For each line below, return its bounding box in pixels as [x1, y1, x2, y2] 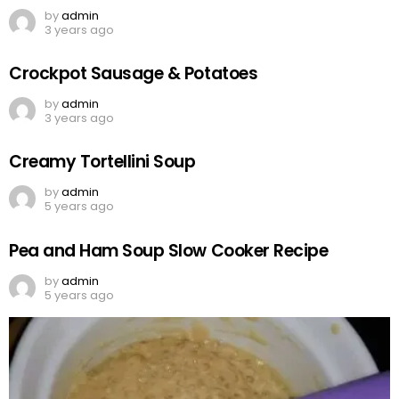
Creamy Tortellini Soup [9, 150, 196, 175]
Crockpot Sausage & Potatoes [9, 61, 258, 86]
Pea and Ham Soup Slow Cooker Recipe [9, 238, 329, 263]
